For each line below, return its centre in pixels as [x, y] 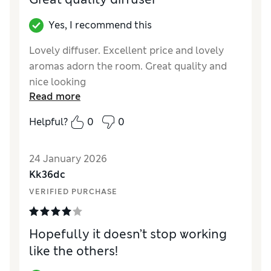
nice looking [57, 82]
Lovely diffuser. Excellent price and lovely [126, 51]
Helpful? [48, 122]
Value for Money [67, 133]
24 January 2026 [68, 159]
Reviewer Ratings [69, 108]
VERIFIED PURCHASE [73, 192]
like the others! [73, 251]
